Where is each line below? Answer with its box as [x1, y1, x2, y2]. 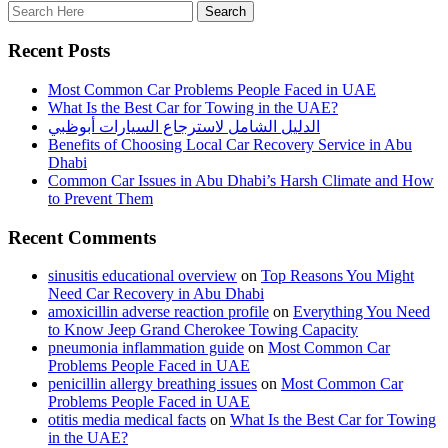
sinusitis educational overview [48, 267, 237, 285]
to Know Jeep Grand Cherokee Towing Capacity [48, 321, 358, 339]
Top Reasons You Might [261, 267, 414, 285]
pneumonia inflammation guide [48, 339, 244, 357]
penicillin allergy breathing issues [48, 375, 257, 393]
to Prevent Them [48, 190, 153, 207]
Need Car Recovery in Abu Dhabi [48, 285, 264, 303]
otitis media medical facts [48, 411, 206, 429]
